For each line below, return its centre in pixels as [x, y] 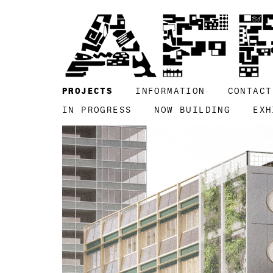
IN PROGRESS [97, 110]
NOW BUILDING [193, 110]
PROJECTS [88, 91]
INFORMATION [170, 91]
